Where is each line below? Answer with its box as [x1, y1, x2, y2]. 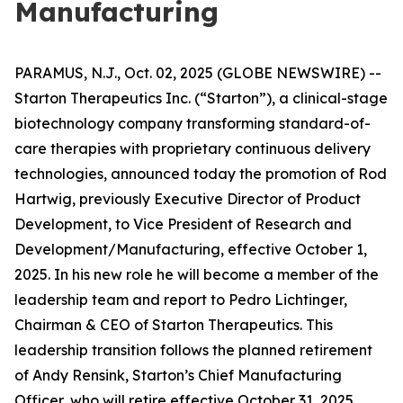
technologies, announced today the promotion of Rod [14, 165, 387, 183]
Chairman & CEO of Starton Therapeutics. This [14, 316, 333, 334]
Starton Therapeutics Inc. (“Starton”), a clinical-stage [14, 89, 388, 107]
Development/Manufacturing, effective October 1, [14, 240, 367, 258]
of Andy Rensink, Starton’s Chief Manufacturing [14, 366, 342, 384]
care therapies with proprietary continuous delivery [14, 139, 371, 157]
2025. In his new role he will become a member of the [14, 265, 379, 283]
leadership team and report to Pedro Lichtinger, [14, 291, 347, 309]
